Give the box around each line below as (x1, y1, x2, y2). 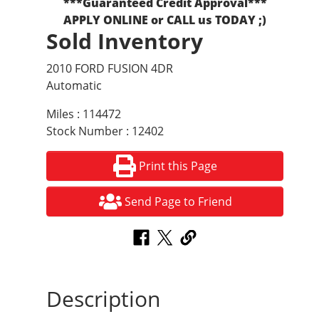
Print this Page (139, 158, 218, 174)
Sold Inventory (46, 26, 203, 56)
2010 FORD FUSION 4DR (46, 61, 173, 77)
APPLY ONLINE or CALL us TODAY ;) (63, 12, 266, 28)
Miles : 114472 (46, 106, 121, 122)
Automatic (46, 78, 102, 94)
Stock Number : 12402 (46, 123, 164, 140)
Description (46, 284, 160, 314)
